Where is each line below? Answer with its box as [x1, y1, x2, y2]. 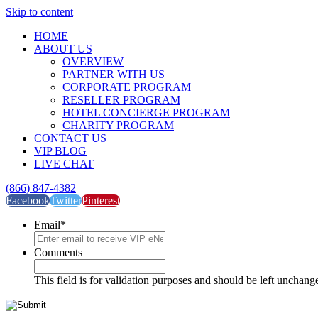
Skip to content [6, 6, 73, 18]
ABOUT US [34, 43, 92, 55]
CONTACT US [34, 132, 106, 144]
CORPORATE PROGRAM [62, 81, 191, 93]
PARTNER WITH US [62, 68, 165, 80]
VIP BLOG [34, 145, 87, 157]
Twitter [50, 194, 82, 207]
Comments [34, 246, 82, 258]
